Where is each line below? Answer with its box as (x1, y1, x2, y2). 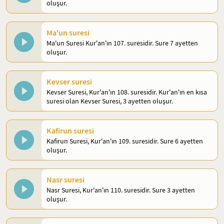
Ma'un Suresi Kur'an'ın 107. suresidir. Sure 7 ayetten (46, 38, 198, 47)
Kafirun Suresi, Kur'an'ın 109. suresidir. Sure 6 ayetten (46, 136, 203, 145)
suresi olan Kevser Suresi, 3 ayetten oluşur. (46, 96, 173, 105)
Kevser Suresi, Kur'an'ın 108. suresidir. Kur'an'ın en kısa (46, 87, 207, 96)
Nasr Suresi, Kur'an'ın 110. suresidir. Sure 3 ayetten (46, 185, 195, 194)
